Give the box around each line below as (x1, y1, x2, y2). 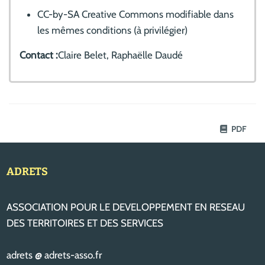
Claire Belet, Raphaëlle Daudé (58, 49, 183, 61)
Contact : (20, 49, 58, 61)
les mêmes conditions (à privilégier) (37, 24, 188, 36)
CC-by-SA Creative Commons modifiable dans (37, 8, 234, 20)
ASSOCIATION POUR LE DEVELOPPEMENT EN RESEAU (7, 201, 245, 213)
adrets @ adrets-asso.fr (7, 249, 102, 261)
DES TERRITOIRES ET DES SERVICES (7, 217, 164, 229)
